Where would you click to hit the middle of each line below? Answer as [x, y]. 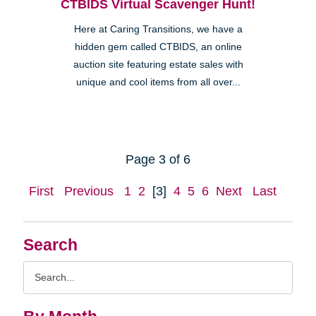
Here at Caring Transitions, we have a [158, 30]
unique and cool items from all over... [158, 83]
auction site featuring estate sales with [158, 65]
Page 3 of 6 [158, 160]
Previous [89, 192]
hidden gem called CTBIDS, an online [158, 47]
